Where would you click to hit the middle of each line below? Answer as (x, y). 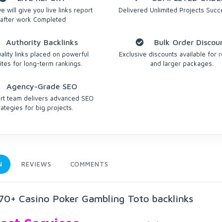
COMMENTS (89, 164)
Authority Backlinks (41, 42)
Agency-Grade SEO (41, 86)
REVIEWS (36, 164)
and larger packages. (182, 63)
